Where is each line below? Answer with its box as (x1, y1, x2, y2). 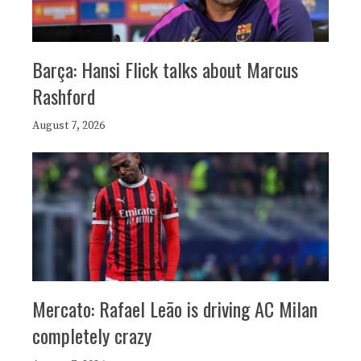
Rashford (32, 81, 95, 110)
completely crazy (32, 320, 151, 350)
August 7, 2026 (32, 118, 105, 133)
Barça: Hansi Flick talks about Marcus (32, 54, 298, 84)
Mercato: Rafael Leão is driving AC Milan (32, 293, 317, 323)
